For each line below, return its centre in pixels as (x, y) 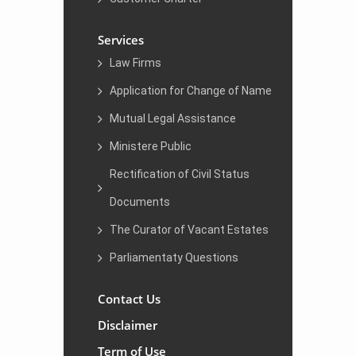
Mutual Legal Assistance (173, 118)
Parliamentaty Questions (174, 257)
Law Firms (135, 63)
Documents (140, 202)
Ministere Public (151, 146)
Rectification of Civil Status (180, 174)
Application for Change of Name (191, 91)
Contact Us (129, 299)
